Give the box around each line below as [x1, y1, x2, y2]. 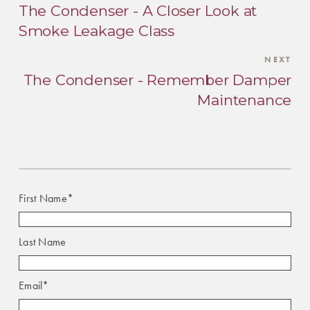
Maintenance [197, 91, 292, 109]
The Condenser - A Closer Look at [18, 2, 257, 20]
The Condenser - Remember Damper [23, 71, 292, 89]
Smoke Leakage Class [18, 22, 174, 40]
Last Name [18, 235, 66, 250]
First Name [18, 191, 68, 206]
